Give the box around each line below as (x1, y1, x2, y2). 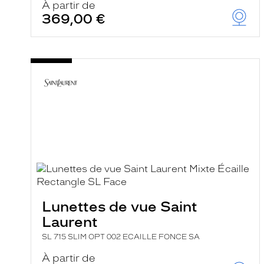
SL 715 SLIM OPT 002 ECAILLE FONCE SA (42, 233, 200, 241)
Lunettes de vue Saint (42, 198, 197, 215)
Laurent (42, 213, 98, 230)
